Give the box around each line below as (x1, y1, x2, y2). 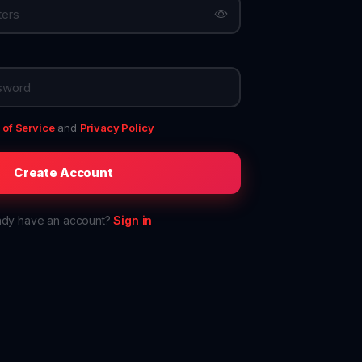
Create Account (13, 165, 113, 180)
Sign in (113, 213, 153, 227)
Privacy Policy (79, 121, 154, 134)
